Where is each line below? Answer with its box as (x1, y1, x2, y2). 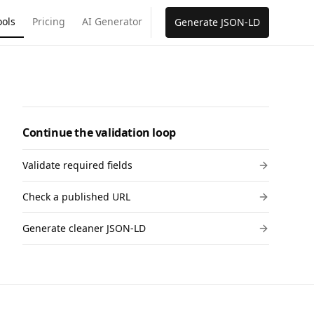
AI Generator (82, 15, 142, 28)
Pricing (32, 15, 65, 28)
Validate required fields (22, 158, 132, 172)
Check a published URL (22, 190, 130, 203)
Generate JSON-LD (175, 15, 260, 29)
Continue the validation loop (22, 125, 176, 140)
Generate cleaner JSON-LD (22, 221, 146, 235)
